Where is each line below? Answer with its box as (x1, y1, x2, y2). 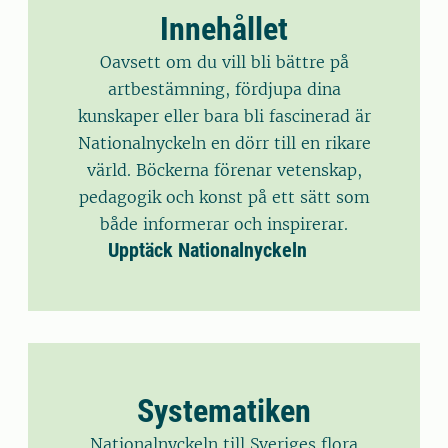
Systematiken (137, 392, 311, 430)
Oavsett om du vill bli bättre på (99, 52, 349, 72)
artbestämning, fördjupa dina (107, 79, 341, 99)
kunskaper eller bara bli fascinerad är (77, 106, 371, 126)
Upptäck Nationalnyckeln (108, 238, 307, 262)
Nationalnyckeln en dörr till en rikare (77, 133, 371, 153)
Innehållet (160, 10, 288, 48)
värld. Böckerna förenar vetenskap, (86, 160, 362, 180)
